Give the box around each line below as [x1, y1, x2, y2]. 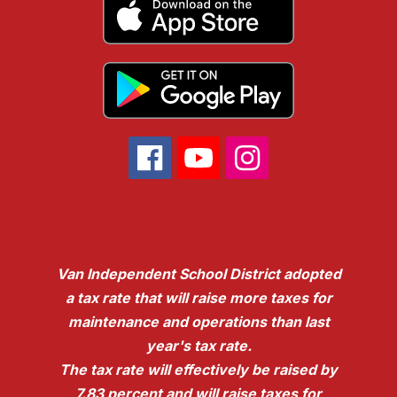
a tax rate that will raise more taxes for [65, 289, 332, 307]
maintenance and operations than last [67, 313, 330, 331]
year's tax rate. [145, 337, 252, 355]
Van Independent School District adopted [56, 265, 341, 284]
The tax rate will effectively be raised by [59, 361, 338, 379]
